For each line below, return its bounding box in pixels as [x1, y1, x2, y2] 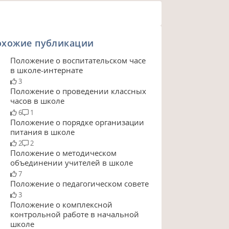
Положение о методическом [10, 147, 117, 158]
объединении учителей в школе [10, 157, 133, 168]
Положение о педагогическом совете [10, 178, 149, 189]
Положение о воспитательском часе [10, 55, 146, 66]
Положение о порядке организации [10, 117, 144, 127]
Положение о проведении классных [10, 86, 146, 97]
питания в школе [10, 126, 75, 137]
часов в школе [10, 96, 64, 106]
